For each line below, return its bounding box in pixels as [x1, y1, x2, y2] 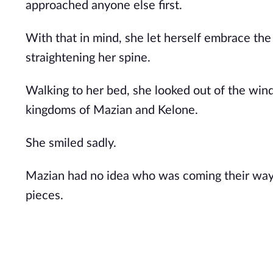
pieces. [26, 190, 66, 202]
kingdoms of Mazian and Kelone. [26, 104, 198, 116]
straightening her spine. [26, 52, 151, 64]
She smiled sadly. [26, 137, 116, 149]
